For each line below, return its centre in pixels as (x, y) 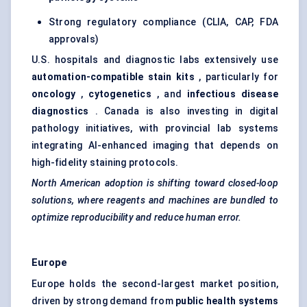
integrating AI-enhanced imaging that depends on (155, 146)
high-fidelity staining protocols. (105, 163)
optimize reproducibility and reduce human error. (137, 218)
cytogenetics (120, 94)
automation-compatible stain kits (113, 77)
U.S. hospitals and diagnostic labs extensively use (155, 60)
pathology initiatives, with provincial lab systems (155, 128)
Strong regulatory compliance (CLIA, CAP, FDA (163, 22)
